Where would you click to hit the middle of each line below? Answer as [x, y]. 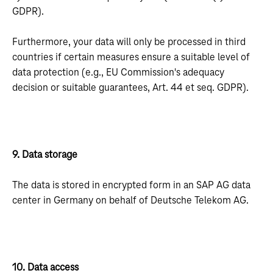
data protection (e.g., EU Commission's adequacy [118, 73]
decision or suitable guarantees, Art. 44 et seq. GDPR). [130, 88]
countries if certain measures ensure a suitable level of [131, 57]
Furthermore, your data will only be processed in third [129, 42]
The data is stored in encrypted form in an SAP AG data [131, 185]
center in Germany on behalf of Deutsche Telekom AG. [130, 200]
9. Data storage [45, 155]
